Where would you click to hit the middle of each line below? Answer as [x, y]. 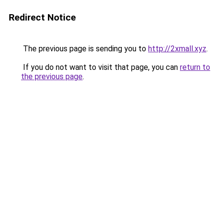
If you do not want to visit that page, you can [100, 67]
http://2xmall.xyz [177, 49]
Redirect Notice [42, 17]
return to [195, 67]
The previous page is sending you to [85, 49]
